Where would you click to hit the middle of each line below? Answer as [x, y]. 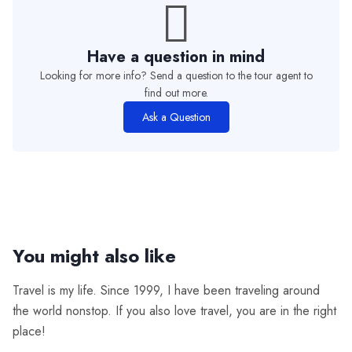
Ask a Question [176, 117]
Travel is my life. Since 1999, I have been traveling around [166, 291]
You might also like [94, 256]
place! [29, 332]
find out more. [176, 93]
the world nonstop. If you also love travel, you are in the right [174, 311]
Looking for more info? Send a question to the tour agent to [176, 76]
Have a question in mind [176, 57]
